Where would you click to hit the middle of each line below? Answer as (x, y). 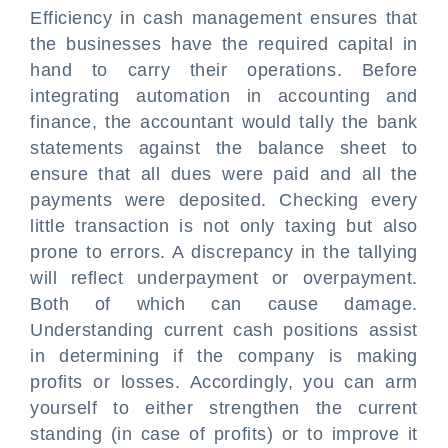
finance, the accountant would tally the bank (224, 122)
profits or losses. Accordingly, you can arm (224, 382)
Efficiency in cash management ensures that (224, 18)
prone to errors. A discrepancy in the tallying (224, 252)
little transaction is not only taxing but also (224, 226)
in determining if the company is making (224, 356)
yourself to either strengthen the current (224, 408)
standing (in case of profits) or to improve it (224, 434)
